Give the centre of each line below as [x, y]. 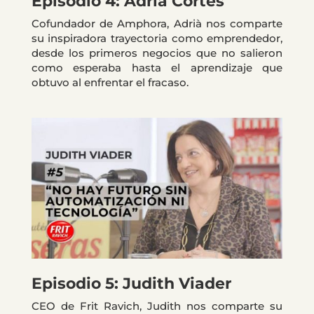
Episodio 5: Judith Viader [131, 284]
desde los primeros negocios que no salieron [157, 53]
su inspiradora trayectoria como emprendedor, [157, 38]
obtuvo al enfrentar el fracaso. [110, 82]
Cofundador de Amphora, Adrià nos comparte [157, 23]
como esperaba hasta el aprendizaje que [157, 67]
